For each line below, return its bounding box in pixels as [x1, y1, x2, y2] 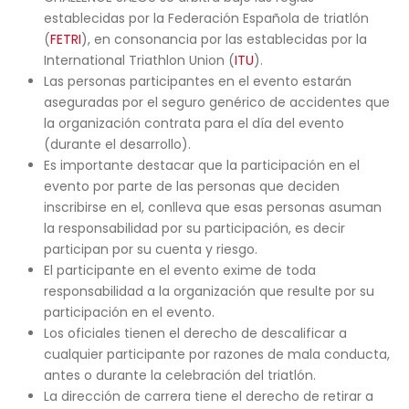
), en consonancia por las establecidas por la [80, 30, 367, 48]
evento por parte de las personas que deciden [43, 177, 340, 195]
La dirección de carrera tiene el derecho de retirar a [43, 387, 373, 405]
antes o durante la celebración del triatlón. [43, 366, 316, 384]
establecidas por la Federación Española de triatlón [43, 9, 369, 27]
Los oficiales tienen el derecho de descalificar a [43, 324, 347, 342]
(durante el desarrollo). [43, 135, 191, 153]
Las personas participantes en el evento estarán [43, 72, 351, 90]
